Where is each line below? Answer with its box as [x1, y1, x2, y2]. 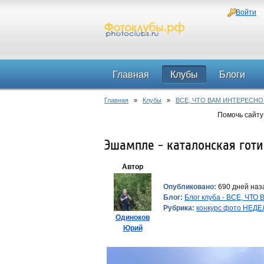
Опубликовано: [163, 183, 216, 191]
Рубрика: [163, 204, 194, 212]
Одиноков [115, 213, 150, 222]
